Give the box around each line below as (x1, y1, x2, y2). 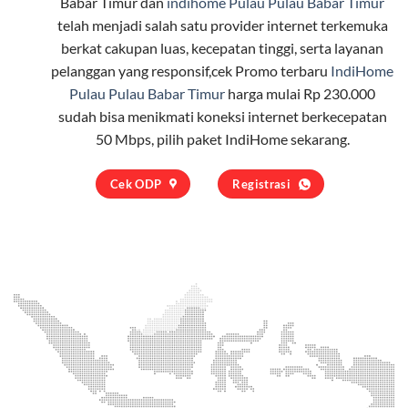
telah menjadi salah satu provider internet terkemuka (56, 15, 388, 34)
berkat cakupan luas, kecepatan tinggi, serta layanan (61, 38, 383, 56)
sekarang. (287, 129, 350, 148)
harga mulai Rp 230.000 (225, 84, 375, 102)
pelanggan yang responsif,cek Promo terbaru (51, 61, 331, 79)
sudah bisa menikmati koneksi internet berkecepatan (57, 107, 387, 125)
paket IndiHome (186, 129, 288, 148)
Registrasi (232, 176, 291, 191)
